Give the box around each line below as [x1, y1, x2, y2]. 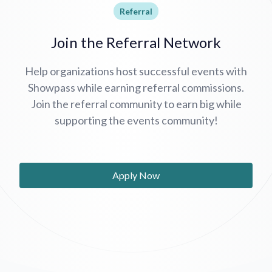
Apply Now [112, 169, 160, 181]
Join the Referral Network [51, 33, 221, 51]
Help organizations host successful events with [25, 64, 247, 78]
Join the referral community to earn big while [30, 97, 242, 110]
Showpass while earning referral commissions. [28, 80, 244, 94]
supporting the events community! [54, 113, 218, 127]
